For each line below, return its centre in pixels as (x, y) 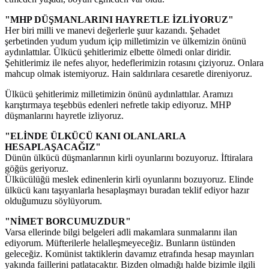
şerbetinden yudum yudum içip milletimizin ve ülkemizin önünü (125, 41)
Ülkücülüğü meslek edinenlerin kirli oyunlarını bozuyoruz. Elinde (129, 180)
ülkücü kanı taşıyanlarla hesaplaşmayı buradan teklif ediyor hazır (127, 190)
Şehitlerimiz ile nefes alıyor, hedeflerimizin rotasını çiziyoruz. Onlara (134, 63)
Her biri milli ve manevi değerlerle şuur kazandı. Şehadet (112, 31)
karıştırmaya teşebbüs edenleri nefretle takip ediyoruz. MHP (118, 105)
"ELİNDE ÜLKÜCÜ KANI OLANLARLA (95, 136)
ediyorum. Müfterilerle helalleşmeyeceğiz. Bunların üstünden (120, 243)
